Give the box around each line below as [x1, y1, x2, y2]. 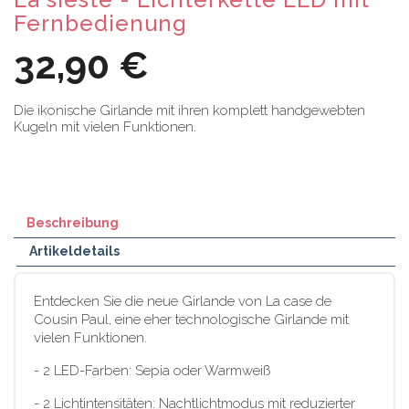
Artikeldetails [29, 244, 121, 258]
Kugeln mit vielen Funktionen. [14, 119, 196, 135]
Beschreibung [26, 215, 119, 230]
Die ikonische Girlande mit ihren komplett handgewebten [14, 102, 365, 119]
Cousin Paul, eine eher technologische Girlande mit [34, 311, 349, 328]
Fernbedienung [14, 10, 187, 37]
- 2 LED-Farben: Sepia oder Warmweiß [34, 362, 270, 379]
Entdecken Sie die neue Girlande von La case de [34, 293, 331, 309]
